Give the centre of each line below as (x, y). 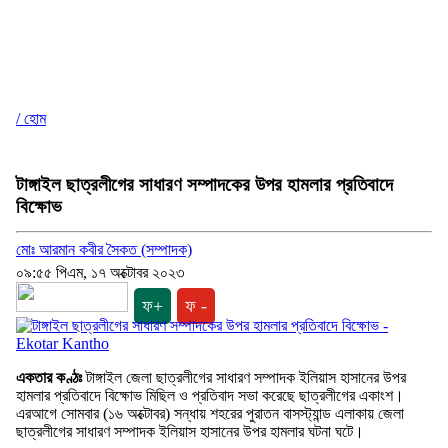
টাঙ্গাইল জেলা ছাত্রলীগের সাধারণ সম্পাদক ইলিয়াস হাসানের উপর (244, 378)
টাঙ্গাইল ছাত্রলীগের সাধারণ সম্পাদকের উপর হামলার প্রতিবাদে (204, 184)
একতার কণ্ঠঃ (49, 378)
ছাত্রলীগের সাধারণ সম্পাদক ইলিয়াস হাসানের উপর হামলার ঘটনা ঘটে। (190, 432)
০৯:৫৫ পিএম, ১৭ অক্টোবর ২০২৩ (100, 273)
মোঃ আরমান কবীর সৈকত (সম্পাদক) (104, 250)
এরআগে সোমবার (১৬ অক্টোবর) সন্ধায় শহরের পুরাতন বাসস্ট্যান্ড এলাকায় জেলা (210, 414)
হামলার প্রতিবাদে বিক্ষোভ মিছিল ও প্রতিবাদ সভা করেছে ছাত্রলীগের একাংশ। (210, 396)
